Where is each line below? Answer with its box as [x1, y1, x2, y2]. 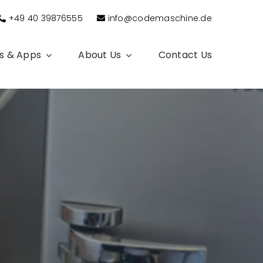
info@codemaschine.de [105, 12, 213, 24]
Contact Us [158, 48, 213, 62]
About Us [78, 48, 122, 62]
